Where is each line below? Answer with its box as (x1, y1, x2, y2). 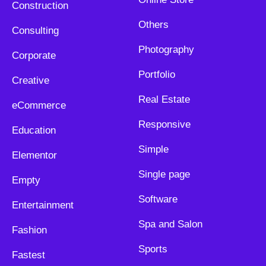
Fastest (12, 249, 45, 261)
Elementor (12, 150, 57, 161)
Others (138, 19, 169, 31)
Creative (12, 75, 49, 87)
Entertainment (12, 199, 74, 211)
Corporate (12, 50, 56, 62)
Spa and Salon (138, 218, 202, 230)
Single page (138, 169, 190, 180)
